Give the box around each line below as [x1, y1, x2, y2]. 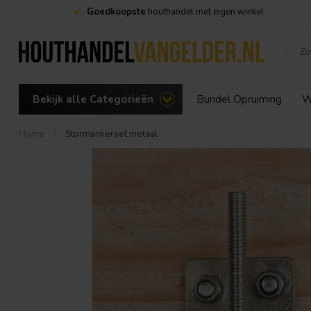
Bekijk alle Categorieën [33, 92, 156, 106]
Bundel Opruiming [196, 92, 282, 106]
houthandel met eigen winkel [145, 6, 264, 18]
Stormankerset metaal [65, 128, 158, 140]
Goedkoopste [86, 6, 146, 18]
